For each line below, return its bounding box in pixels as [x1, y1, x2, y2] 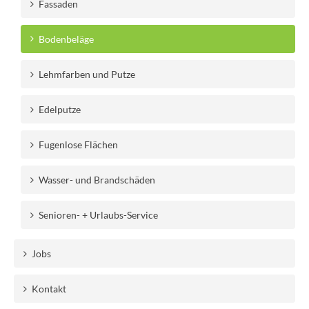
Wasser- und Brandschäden [39, 173, 155, 186]
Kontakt [32, 282, 66, 295]
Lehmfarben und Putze [39, 68, 135, 80]
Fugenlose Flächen [39, 138, 118, 150]
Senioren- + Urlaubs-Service [39, 208, 158, 221]
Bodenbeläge [39, 32, 94, 45]
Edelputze [39, 103, 81, 115]
